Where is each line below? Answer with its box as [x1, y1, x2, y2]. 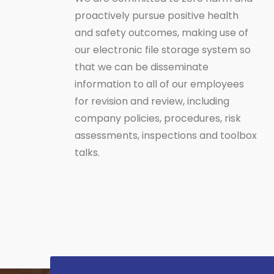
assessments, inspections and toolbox [75, 128, 257, 143]
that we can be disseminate [75, 59, 209, 74]
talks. [75, 145, 100, 160]
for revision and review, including [75, 94, 229, 108]
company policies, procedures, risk [75, 111, 241, 125]
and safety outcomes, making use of [75, 25, 248, 40]
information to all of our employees [75, 76, 244, 91]
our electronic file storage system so [75, 42, 251, 57]
